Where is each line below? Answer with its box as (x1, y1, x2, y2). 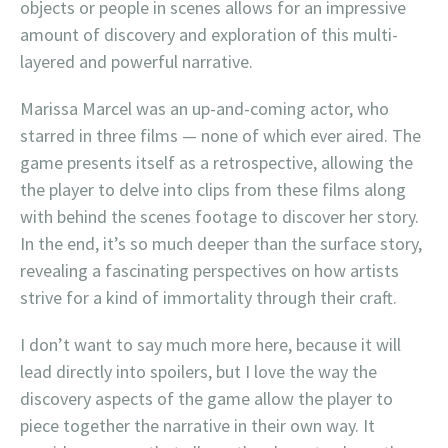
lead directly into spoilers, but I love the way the (20, 359, 377, 383)
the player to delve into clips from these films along (20, 177, 406, 201)
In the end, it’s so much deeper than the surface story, (20, 231, 422, 255)
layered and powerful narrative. (20, 49, 253, 73)
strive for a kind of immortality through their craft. (20, 285, 397, 309)
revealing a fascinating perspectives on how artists (20, 258, 399, 282)
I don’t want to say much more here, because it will (20, 332, 401, 356)
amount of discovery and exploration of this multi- (20, 22, 398, 46)
